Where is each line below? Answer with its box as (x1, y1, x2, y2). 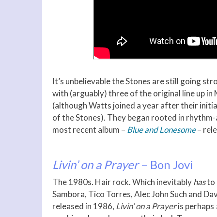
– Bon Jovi (141, 157, 193, 172)
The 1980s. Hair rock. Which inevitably (52, 177, 193, 187)
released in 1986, (52, 201, 116, 212)
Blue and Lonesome (127, 124, 196, 135)
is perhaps (178, 201, 216, 212)
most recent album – (52, 124, 127, 135)
